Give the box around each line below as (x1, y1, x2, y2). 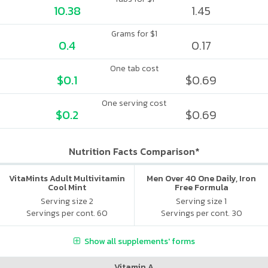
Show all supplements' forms (84, 234, 195, 248)
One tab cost (109, 62, 159, 75)
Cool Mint (48, 181, 86, 194)
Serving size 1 (176, 194, 227, 208)
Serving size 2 (41, 194, 93, 208)
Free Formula (174, 181, 229, 194)
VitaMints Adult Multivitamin (9, 172, 125, 185)
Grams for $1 (111, 28, 157, 40)
